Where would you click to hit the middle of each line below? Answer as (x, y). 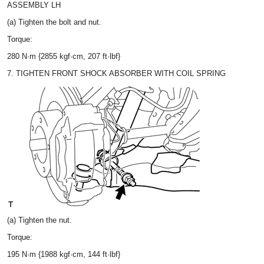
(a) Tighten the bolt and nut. (54, 22)
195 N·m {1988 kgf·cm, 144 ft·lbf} (64, 254)
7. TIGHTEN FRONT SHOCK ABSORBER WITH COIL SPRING (116, 73)
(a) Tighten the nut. (39, 220)
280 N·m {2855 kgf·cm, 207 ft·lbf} (64, 56)
